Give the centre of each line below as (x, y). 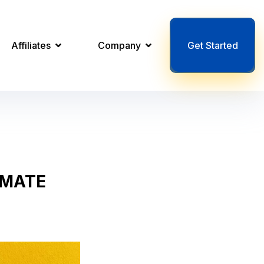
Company (121, 45)
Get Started (212, 45)
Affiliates (32, 45)
